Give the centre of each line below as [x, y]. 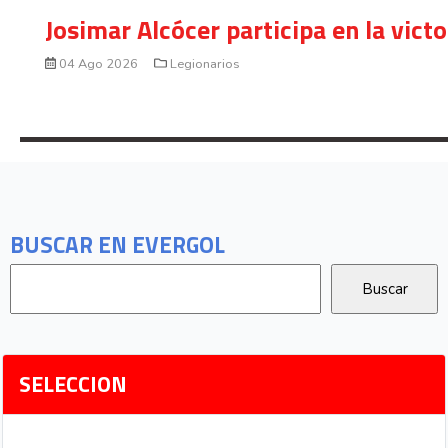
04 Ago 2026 [99, 63]
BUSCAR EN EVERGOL [117, 245]
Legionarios [203, 63]
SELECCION [73, 384]
